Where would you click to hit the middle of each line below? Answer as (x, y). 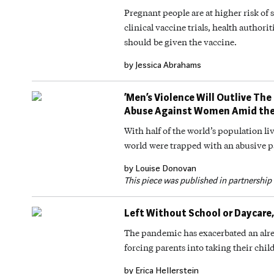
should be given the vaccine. (180, 42)
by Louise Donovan (160, 168)
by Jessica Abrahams (163, 65)
